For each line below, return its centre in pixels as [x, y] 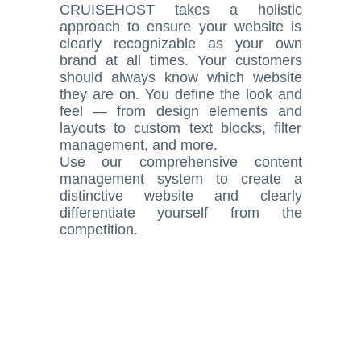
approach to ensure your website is [180, 27]
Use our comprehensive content [180, 162]
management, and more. [138, 145]
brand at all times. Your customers [180, 60]
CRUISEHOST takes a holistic [180, 10]
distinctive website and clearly [180, 196]
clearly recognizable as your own [180, 44]
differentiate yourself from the [180, 213]
